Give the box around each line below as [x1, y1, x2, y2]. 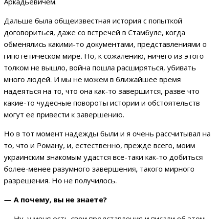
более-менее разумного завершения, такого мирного [4, 163, 195, 174]
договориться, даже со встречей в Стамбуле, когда [4, 27, 185, 37]
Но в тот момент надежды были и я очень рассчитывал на [4, 128, 211, 138]
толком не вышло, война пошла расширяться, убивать [4, 62, 196, 72]
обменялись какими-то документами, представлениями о [4, 39, 207, 49]
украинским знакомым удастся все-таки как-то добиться [4, 152, 203, 162]
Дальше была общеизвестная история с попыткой [4, 15, 182, 25]
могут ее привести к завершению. [4, 109, 124, 119]
